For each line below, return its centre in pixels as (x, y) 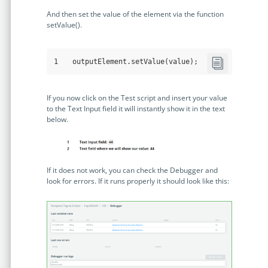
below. (57, 120)
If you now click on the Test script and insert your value (137, 98)
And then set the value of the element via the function (135, 14)
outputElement (99, 62)
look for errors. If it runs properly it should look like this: (138, 181)
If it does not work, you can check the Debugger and (132, 170)
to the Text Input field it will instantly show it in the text (135, 109)
